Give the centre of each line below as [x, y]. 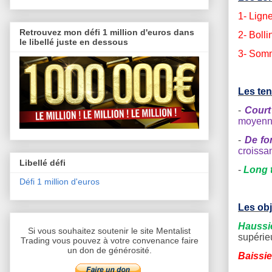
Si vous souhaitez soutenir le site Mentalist [109, 231]
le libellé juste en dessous [74, 42]
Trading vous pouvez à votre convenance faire [109, 241]
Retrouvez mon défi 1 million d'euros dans [107, 32]
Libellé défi [42, 163]
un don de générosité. [109, 250]
